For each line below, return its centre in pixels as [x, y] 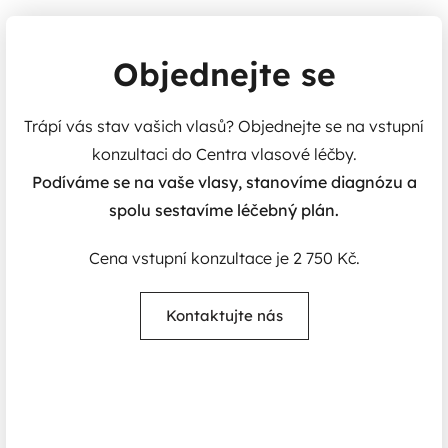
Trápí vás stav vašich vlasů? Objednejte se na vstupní [224, 125]
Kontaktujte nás [224, 315]
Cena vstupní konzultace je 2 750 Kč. [224, 257]
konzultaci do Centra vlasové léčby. [224, 153]
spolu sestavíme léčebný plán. [224, 209]
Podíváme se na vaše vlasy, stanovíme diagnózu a [224, 181]
